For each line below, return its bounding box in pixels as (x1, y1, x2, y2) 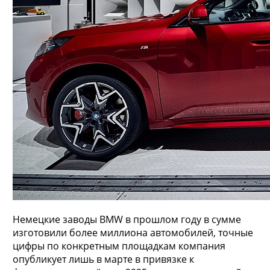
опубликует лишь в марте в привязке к (12, 253, 194, 266)
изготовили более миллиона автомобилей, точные (12, 226, 253, 240)
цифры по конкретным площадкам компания (12, 239, 225, 253)
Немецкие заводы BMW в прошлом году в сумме (12, 213, 241, 227)
